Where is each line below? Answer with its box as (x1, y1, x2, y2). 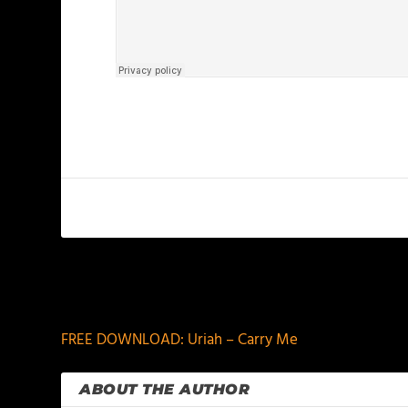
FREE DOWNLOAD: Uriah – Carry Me (61, 328, 299, 352)
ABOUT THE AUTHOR (79, 381, 250, 398)
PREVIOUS (83, 283, 153, 308)
